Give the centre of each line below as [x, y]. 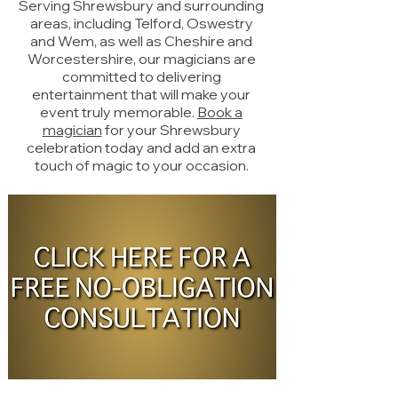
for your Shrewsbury [171, 130]
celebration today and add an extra [141, 147]
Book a [220, 112]
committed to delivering [141, 76]
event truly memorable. [119, 112]
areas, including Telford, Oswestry [141, 23]
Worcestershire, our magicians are [141, 59]
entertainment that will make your [141, 94]
